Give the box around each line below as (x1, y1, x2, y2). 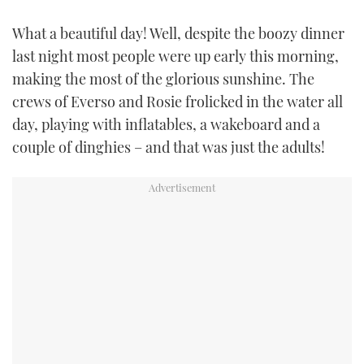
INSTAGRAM (145, 48, 219, 66)
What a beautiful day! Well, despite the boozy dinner (12, 23, 344, 43)
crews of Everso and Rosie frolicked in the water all (12, 91, 343, 111)
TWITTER (154, 7, 210, 25)
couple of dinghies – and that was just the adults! (12, 136, 325, 157)
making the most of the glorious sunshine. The (12, 68, 314, 89)
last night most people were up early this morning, (12, 45, 339, 66)
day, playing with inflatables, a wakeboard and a (12, 114, 320, 134)
